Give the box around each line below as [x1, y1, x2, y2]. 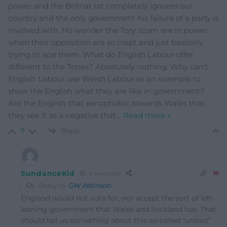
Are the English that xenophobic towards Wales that [8, 98, 205, 108]
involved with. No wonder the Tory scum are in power [8, 25, 208, 35]
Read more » [123, 110, 171, 120]
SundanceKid [21, 168, 75, 178]
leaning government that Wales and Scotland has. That [21, 204, 216, 214]
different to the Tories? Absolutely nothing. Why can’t [8, 61, 208, 71]
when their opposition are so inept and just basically [8, 37, 203, 47]
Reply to [37, 181, 68, 190]
